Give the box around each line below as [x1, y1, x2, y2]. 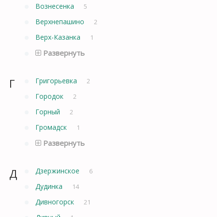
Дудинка [35, 181, 64, 191]
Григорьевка [35, 76, 79, 85]
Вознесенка [35, 1, 76, 11]
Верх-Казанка [35, 32, 82, 42]
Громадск [35, 122, 69, 132]
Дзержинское [35, 166, 81, 175]
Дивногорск [35, 197, 76, 206]
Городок [35, 91, 65, 101]
